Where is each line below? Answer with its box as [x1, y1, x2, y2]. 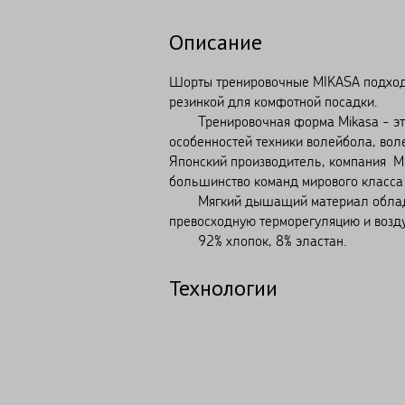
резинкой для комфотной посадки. [169, 91, 378, 110]
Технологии [169, 273, 278, 302]
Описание [169, 27, 262, 56]
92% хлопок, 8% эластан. [169, 231, 347, 250]
